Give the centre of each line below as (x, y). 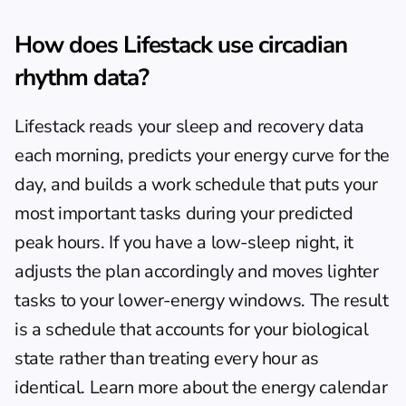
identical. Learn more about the (138, 387)
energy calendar (324, 387)
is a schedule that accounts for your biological (192, 329)
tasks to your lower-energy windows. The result (202, 300)
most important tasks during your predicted (184, 213)
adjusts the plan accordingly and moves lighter (197, 271)
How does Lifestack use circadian (181, 44)
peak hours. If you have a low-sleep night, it (184, 242)
